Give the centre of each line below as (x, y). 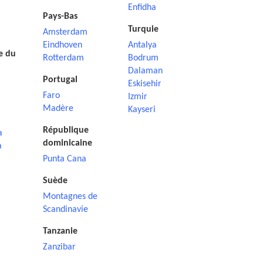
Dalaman (145, 71)
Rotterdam (63, 58)
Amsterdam (65, 32)
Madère (58, 109)
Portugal (60, 80)
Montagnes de (70, 197)
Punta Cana (65, 159)
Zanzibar (59, 247)
